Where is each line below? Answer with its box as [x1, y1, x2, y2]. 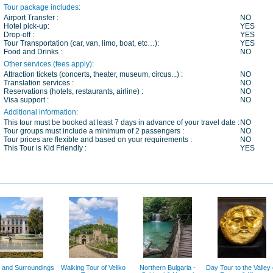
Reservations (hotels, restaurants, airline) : [4, 87, 143, 96]
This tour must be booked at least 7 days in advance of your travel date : [4, 118, 239, 127]
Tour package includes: [4, 3, 80, 12]
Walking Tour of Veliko [61, 264, 126, 271]
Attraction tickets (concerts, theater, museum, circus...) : [4, 70, 183, 79]
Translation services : [4, 79, 74, 87]
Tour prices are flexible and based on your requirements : [4, 135, 192, 144]
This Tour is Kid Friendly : [4, 144, 87, 152]
